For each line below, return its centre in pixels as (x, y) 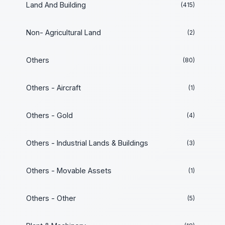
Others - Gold (49, 115)
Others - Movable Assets (69, 171)
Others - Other (51, 198)
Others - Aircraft (53, 88)
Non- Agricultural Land (64, 32)
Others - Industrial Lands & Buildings (87, 143)
